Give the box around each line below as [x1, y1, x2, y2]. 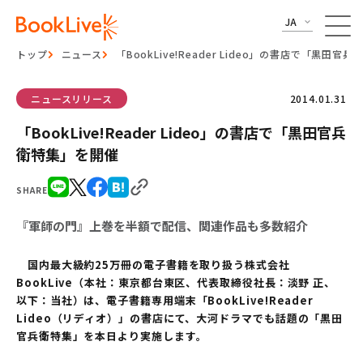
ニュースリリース [31, 92, 113, 105]
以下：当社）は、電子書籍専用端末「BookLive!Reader [16, 293, 314, 308]
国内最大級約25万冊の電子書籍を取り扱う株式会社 [16, 257, 290, 272]
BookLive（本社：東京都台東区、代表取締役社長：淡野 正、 [16, 275, 336, 290]
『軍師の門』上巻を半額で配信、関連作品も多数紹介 [16, 217, 308, 234]
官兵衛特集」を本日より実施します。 [16, 328, 207, 344]
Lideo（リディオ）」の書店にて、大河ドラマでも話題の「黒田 [16, 310, 344, 326]
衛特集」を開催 [16, 143, 118, 164]
